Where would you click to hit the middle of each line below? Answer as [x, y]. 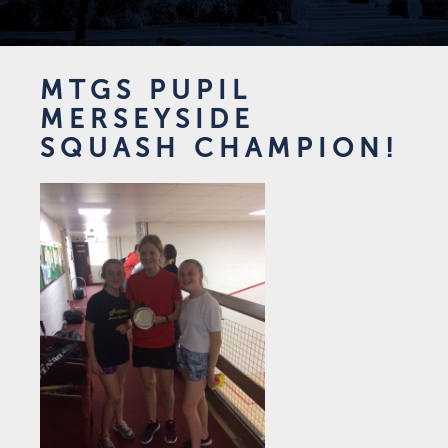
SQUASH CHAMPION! [219, 148]
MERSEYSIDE [147, 119]
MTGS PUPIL [146, 90]
